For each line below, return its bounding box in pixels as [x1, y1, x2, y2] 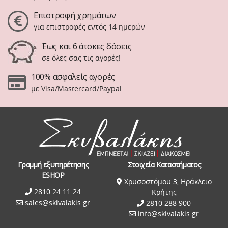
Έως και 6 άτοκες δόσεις [42, 40, 132, 52]
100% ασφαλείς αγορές [31, 71, 115, 83]
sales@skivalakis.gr [25, 197, 91, 207]
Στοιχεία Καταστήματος [127, 159, 201, 169]
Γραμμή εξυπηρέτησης [18, 159, 89, 169]
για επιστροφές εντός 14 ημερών [34, 22, 145, 32]
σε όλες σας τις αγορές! [42, 52, 121, 63]
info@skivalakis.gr [138, 208, 199, 218]
